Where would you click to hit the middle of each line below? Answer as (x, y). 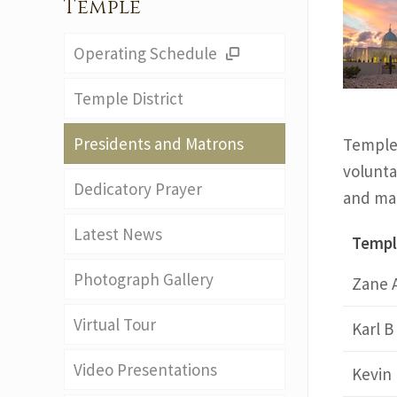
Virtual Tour (115, 324)
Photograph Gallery (144, 279)
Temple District (128, 98)
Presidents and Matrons (159, 144)
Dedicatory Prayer (138, 189)
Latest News (118, 234)
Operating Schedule (147, 53)
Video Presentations (145, 370)
